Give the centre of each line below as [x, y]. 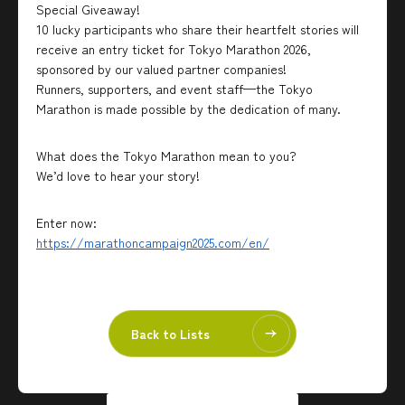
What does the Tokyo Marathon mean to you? [166, 155]
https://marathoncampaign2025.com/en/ [153, 242]
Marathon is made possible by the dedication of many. [188, 108]
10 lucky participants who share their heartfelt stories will [198, 29]
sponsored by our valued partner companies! [161, 69]
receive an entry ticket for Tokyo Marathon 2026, [174, 49]
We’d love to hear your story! [118, 175]
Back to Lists [170, 333]
